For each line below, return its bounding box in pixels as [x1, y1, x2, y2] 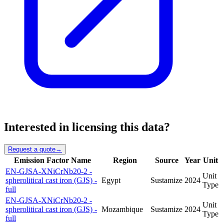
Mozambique [101, 204, 143, 213]
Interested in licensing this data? [4, 120, 170, 134]
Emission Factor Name [14, 155, 91, 164]
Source [154, 155, 178, 164]
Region [113, 155, 137, 164]
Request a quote [8, 145, 55, 153]
